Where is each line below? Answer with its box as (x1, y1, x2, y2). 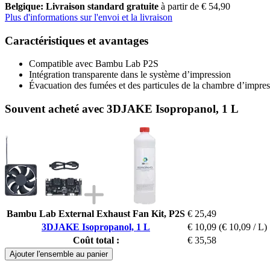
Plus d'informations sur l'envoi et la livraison (5, 11, 172, 22)
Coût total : (72, 234, 119, 245)
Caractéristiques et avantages (5, 34, 148, 47)
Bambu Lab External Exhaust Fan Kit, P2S (7, 208, 185, 219)
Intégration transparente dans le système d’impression (29, 69, 231, 80)
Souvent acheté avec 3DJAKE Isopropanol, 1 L (5, 102, 239, 115)
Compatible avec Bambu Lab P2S (29, 58, 159, 69)
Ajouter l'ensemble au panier (10, 249, 108, 259)
